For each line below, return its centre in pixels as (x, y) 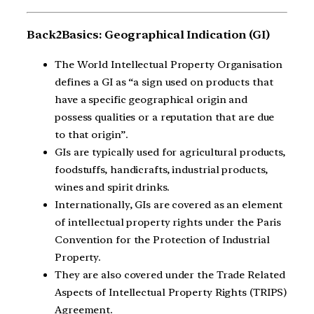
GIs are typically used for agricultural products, (170, 152)
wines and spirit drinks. (112, 187)
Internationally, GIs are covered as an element (169, 205)
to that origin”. (91, 135)
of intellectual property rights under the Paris (168, 223)
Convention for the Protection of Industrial (162, 240)
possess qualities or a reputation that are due (165, 117)
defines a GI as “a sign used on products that (164, 82)
